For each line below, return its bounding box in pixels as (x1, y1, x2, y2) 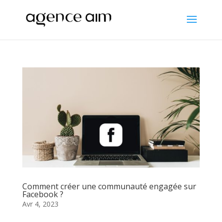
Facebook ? (22, 188, 63, 200)
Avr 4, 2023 (22, 199, 58, 209)
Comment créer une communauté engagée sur (22, 180, 196, 192)
